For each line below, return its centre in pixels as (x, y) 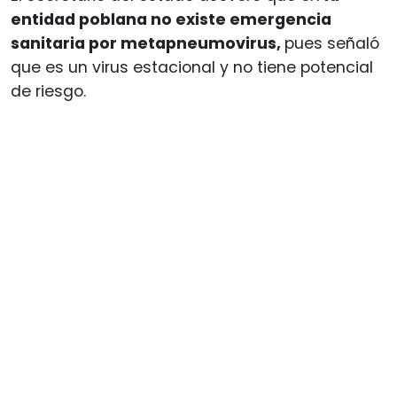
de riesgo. (48, 91)
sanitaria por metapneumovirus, (148, 43)
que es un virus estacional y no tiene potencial (192, 67)
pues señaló (332, 43)
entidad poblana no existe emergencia (171, 19)
